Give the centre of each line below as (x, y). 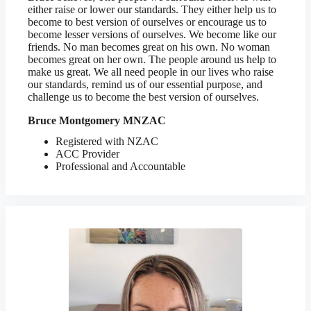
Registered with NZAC (107, 141)
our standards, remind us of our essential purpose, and (145, 84)
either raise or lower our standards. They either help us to (152, 9)
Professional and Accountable (120, 166)
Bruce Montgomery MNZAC (97, 120)
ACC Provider (87, 154)
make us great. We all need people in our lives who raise (151, 72)
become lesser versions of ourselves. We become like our (152, 34)
